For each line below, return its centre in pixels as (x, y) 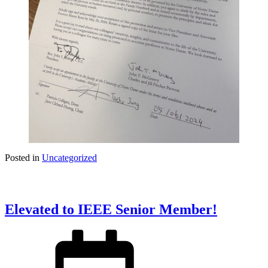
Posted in (23, 158)
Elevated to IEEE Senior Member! (111, 210)
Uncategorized (69, 158)
